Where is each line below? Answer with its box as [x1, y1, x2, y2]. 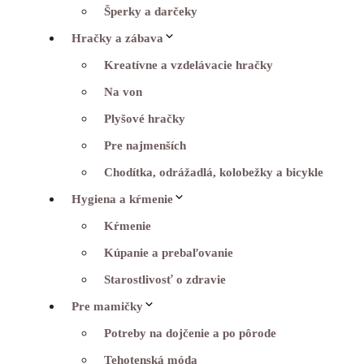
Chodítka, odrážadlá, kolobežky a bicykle [104, 165, 323, 179]
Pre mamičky [71, 299, 143, 313]
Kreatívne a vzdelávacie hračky [104, 58, 273, 71]
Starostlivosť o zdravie [104, 272, 226, 286]
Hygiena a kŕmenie [71, 192, 173, 206]
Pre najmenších [104, 138, 186, 152]
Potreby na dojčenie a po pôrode [104, 326, 276, 340]
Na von [104, 84, 142, 98]
